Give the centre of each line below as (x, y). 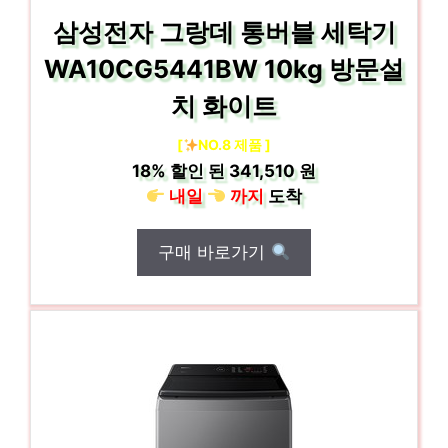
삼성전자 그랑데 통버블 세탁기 (224, 32)
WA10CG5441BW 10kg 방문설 (224, 69)
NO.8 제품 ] (235, 144)
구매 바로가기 (214, 252)
